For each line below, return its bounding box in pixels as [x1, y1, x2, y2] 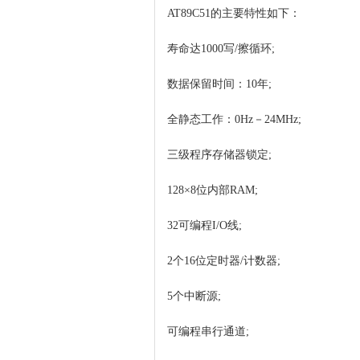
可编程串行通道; [167, 325, 249, 337]
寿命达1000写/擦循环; [167, 43, 275, 55]
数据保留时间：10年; [167, 78, 272, 90]
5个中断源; [167, 290, 221, 302]
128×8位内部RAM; [167, 184, 258, 196]
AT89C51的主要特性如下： [167, 7, 301, 19]
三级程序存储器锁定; [167, 149, 272, 161]
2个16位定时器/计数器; [167, 255, 280, 267]
